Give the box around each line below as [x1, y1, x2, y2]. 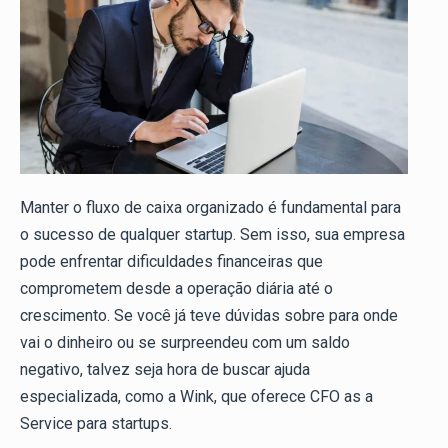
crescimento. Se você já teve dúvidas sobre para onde [20, 306, 398, 326]
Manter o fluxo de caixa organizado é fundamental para [20, 198, 401, 218]
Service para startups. [20, 414, 172, 434]
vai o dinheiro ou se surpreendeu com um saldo [20, 333, 350, 353]
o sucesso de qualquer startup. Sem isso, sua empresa [20, 225, 405, 245]
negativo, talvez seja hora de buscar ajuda [20, 360, 310, 380]
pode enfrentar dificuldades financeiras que [20, 252, 323, 272]
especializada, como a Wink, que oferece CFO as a [20, 387, 373, 407]
